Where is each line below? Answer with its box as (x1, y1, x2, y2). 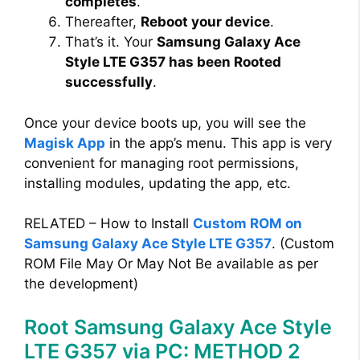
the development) (24, 276, 138, 292)
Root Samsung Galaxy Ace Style (24, 314, 332, 339)
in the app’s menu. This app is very (105, 134, 332, 151)
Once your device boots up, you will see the (24, 114, 306, 131)
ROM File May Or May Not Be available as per (24, 256, 318, 272)
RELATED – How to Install (24, 215, 193, 232)
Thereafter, (65, 14, 141, 31)
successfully (65, 74, 153, 91)
